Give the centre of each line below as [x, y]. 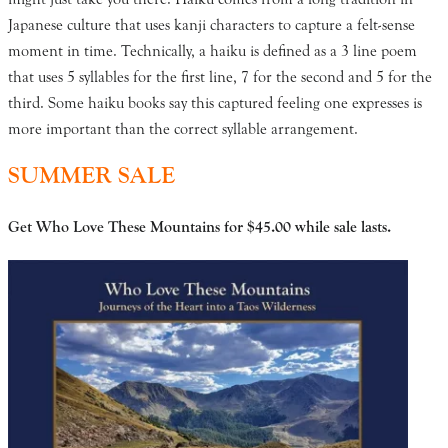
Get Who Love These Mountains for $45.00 [151, 227]
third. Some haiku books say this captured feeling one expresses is [215, 103]
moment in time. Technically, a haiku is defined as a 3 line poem [212, 51]
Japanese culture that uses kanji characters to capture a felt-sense [211, 25]
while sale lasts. [343, 227]
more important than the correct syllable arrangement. [183, 129]
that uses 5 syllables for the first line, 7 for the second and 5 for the [220, 77]
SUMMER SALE [91, 176]
